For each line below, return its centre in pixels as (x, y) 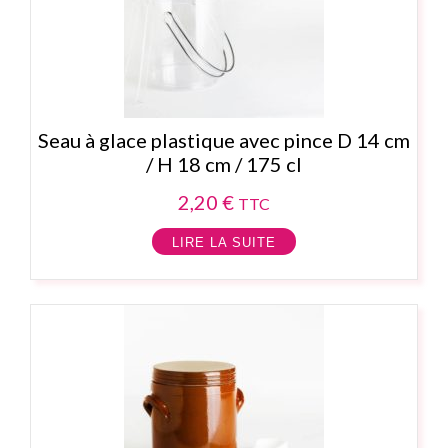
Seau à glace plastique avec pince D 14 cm (224, 140)
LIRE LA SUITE (224, 243)
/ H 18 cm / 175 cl (224, 164)
